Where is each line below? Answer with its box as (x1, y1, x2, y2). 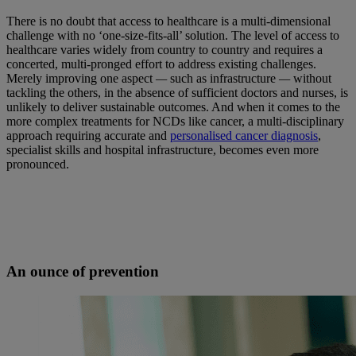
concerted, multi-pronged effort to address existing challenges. (6, 57, 316, 72)
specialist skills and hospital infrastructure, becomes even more (6, 143, 319, 157)
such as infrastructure (167, 72, 279, 86)
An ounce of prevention (6, 262, 159, 280)
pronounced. (6, 157, 69, 172)
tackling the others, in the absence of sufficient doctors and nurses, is (6, 86, 348, 100)
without (290, 72, 331, 86)
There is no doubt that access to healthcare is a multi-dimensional (6, 14, 331, 29)
